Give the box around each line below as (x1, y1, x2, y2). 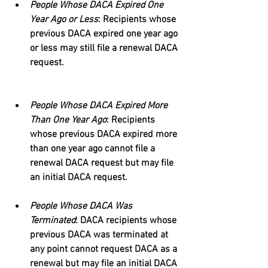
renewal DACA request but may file (30, 157, 176, 169)
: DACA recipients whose (75, 215, 179, 227)
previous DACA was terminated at (30, 229, 170, 241)
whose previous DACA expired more (30, 129, 179, 141)
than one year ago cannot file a (30, 143, 157, 155)
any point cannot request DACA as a (30, 243, 179, 255)
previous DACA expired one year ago (30, 28, 180, 40)
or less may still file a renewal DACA (30, 42, 180, 54)
